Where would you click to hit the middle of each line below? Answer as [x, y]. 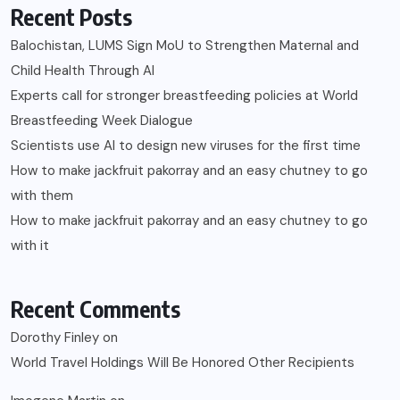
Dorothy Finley [55, 337]
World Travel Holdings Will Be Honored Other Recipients [183, 362]
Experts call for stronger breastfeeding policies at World [184, 95]
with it [30, 245]
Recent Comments [96, 308]
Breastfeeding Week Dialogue [102, 120]
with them [42, 195]
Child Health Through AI [83, 70]
